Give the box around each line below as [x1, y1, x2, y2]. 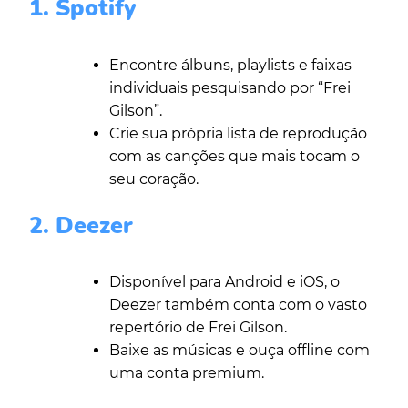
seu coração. [109, 169, 199, 188]
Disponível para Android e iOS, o [109, 272, 340, 291]
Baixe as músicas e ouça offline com [109, 341, 370, 359]
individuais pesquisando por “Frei [109, 78, 351, 97]
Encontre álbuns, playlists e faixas [109, 56, 352, 74]
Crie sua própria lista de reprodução [109, 124, 367, 142]
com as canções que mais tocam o [109, 147, 360, 165]
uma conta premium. [109, 363, 264, 382]
